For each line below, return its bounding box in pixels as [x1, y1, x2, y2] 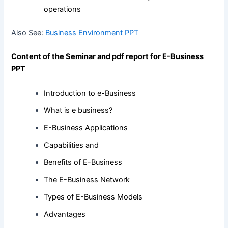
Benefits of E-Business [44, 157, 123, 167]
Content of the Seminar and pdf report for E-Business [11, 52, 204, 62]
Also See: [11, 27, 46, 37]
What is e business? [44, 105, 113, 115]
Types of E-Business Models [44, 192, 143, 202]
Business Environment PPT [45, 27, 139, 37]
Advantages [44, 209, 86, 219]
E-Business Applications [44, 123, 128, 132]
